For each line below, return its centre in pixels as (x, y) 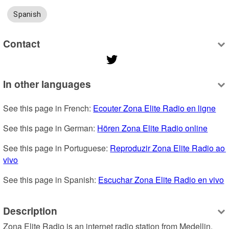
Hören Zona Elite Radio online (153, 128)
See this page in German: (50, 128)
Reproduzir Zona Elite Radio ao (168, 148)
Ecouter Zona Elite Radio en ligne (155, 108)
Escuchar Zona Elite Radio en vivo (161, 180)
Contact (22, 43)
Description (30, 210)
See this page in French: (48, 108)
